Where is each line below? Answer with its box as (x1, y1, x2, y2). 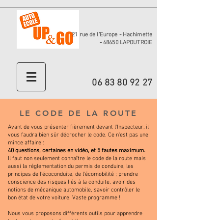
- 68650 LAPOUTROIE (99, 39, 152, 46)
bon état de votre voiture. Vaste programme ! (8, 194, 120, 201)
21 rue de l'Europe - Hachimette (72, 31, 152, 38)
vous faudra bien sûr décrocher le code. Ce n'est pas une (8, 132, 148, 138)
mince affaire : (8, 139, 44, 146)
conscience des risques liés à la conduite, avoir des (8, 179, 136, 186)
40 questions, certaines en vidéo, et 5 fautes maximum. (8, 147, 145, 154)
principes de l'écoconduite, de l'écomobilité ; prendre (8, 171, 138, 178)
